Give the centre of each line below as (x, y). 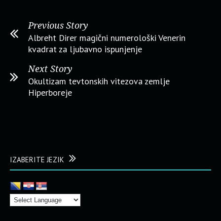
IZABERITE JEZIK (37, 160)
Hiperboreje (50, 92)
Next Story (50, 69)
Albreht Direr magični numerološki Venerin (107, 38)
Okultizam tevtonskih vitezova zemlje (99, 81)
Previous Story (58, 25)
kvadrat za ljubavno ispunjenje (85, 49)
